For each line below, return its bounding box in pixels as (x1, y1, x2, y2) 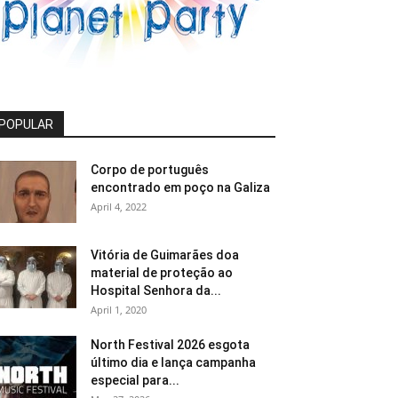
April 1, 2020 (91, 303, 147, 316)
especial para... (91, 373, 179, 387)
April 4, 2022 (91, 200, 147, 213)
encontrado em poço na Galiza (91, 180, 270, 195)
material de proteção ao (91, 266, 233, 280)
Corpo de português (91, 163, 209, 177)
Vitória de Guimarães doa (91, 248, 239, 262)
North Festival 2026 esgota (91, 338, 250, 352)
